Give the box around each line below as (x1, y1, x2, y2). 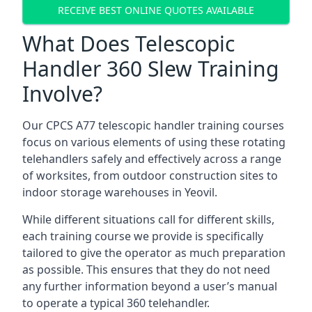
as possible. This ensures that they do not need (22, 262, 270, 277)
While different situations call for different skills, (22, 212, 274, 227)
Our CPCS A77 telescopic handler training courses (22, 118, 284, 133)
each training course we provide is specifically (22, 228, 263, 244)
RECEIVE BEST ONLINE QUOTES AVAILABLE (58, 3, 254, 17)
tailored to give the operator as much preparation (22, 245, 286, 260)
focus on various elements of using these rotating (22, 134, 286, 150)
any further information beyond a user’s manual (22, 279, 277, 294)
